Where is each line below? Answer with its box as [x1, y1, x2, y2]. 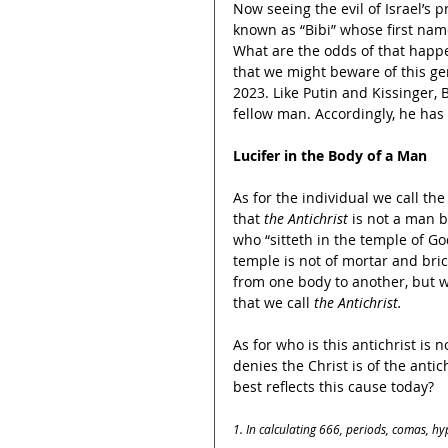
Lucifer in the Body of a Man [233, 145, 427, 165]
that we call [233, 292, 314, 312]
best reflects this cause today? [233, 376, 434, 396]
